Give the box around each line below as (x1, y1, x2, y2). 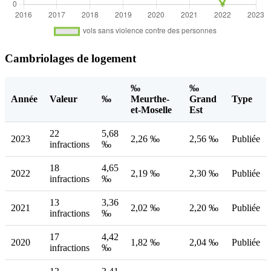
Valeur (50, 93, 77, 104)
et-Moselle (131, 104, 172, 115)
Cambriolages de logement (5, 52, 136, 65)
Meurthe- (131, 93, 169, 104)
